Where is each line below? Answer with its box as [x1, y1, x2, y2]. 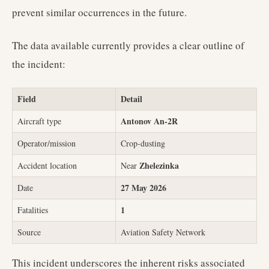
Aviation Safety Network [121, 226, 205, 238]
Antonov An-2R [121, 115, 178, 127]
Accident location [17, 160, 77, 171]
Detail [121, 92, 142, 105]
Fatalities [17, 204, 48, 216]
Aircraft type [17, 115, 61, 127]
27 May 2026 [121, 181, 166, 194]
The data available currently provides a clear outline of [12, 38, 244, 52]
